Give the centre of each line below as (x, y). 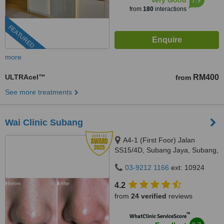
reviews (179, 196)
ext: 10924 (187, 167)
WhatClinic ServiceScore (158, 216)
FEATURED (21, 37)
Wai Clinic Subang (44, 122)
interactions (170, 9)
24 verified (149, 196)
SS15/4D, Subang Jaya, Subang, (166, 150)
